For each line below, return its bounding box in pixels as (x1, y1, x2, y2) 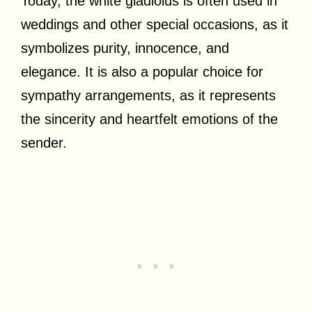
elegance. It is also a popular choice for (21, 63, 263, 79)
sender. (21, 134, 67, 150)
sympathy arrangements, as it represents (21, 87, 276, 103)
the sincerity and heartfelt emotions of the (21, 111, 278, 127)
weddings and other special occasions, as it (21, 16, 288, 32)
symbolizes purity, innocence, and (21, 40, 229, 56)
